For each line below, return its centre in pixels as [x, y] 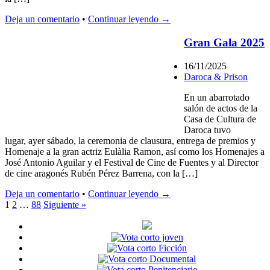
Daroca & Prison [216, 77]
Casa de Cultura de [220, 119]
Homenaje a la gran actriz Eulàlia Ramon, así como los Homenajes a [135, 151]
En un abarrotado [217, 97]
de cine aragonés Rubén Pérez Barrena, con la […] [101, 173]
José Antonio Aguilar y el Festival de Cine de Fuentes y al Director [132, 162]
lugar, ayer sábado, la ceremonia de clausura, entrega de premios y [130, 140]
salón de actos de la [221, 108]
